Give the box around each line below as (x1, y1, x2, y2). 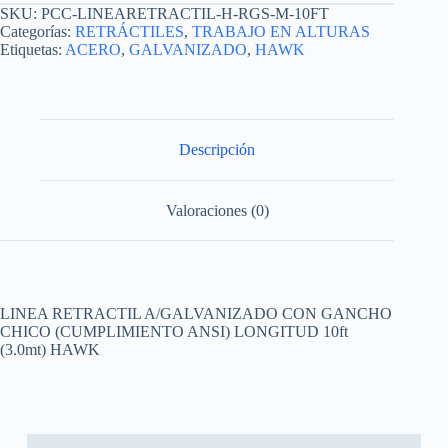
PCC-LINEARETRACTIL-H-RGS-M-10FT (41, 5, 329, 23)
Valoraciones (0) (165, 201, 269, 219)
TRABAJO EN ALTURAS (192, 23, 370, 41)
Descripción (179, 141, 256, 159)
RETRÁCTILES (75, 23, 184, 41)
